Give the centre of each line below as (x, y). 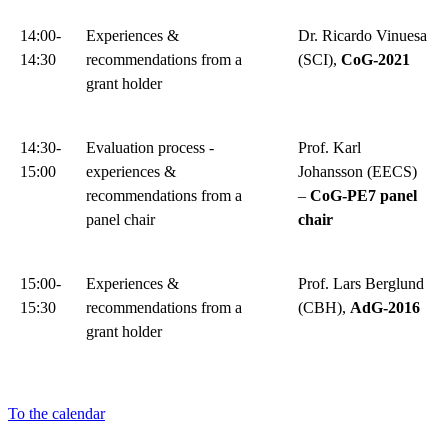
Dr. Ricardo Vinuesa (362, 35)
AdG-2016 (385, 307)
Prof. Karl (329, 147)
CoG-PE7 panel (363, 195)
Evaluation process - (150, 147)
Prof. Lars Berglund (361, 283)
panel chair (120, 219)
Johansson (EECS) (357, 171)
